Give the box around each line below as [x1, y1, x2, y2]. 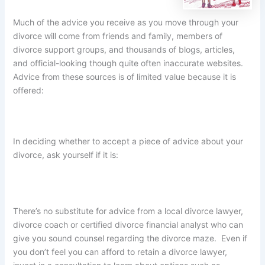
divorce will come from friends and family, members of [13, 31, 223, 41]
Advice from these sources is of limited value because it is [13, 72, 237, 82]
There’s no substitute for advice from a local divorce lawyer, [13, 206, 244, 216]
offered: [13, 85, 44, 96]
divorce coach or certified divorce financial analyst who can [13, 219, 244, 230]
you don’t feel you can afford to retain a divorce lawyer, [13, 247, 228, 257]
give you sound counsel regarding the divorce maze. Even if [13, 233, 248, 244]
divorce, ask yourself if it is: [13, 149, 119, 160]
